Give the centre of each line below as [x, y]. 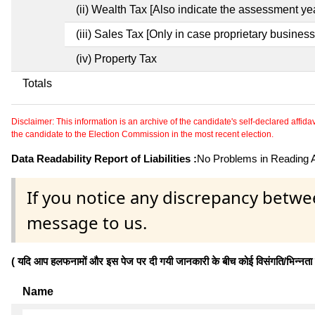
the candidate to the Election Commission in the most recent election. [142, 134]
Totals [37, 83]
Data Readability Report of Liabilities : [104, 158]
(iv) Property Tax [116, 58]
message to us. [87, 222]
